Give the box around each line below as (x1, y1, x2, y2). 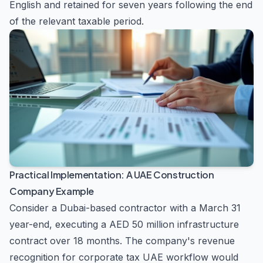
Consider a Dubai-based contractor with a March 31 (9, 202, 241, 214)
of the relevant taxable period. (9, 15, 144, 27)
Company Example (9, 185, 94, 197)
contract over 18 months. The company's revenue (9, 235, 235, 247)
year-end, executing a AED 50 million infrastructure (9, 218, 239, 230)
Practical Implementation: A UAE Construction (9, 168, 214, 181)
